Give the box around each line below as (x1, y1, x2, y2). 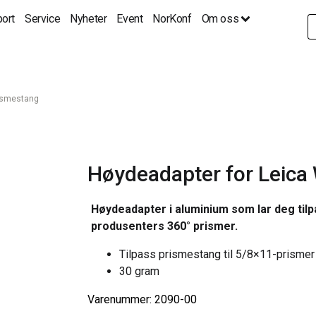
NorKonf (152, 12, 192, 25)
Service (24, 12, 61, 25)
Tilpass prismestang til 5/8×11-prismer (119, 248, 315, 261)
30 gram (119, 265, 159, 278)
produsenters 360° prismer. (91, 219, 238, 233)
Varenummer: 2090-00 (87, 293, 197, 306)
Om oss (201, 12, 239, 25)
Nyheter (70, 12, 107, 25)
